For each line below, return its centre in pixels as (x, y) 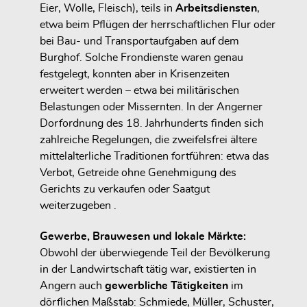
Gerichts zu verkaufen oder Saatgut (125, 189)
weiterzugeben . (78, 206)
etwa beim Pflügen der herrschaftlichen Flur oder (158, 25)
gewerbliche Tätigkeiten (167, 285)
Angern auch (72, 285)
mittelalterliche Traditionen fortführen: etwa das (155, 157)
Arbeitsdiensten (216, 9)
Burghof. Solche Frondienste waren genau (142, 58)
